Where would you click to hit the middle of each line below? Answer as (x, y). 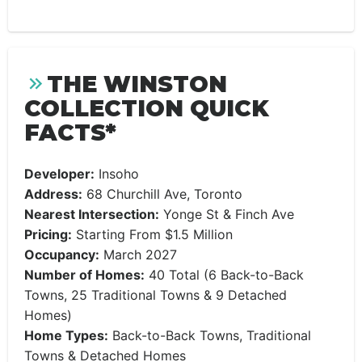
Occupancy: (62, 255)
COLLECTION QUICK (147, 108)
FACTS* (70, 133)
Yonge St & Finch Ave (227, 214)
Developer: (59, 174)
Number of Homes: (84, 275)
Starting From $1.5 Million (152, 234)
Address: (53, 194)
